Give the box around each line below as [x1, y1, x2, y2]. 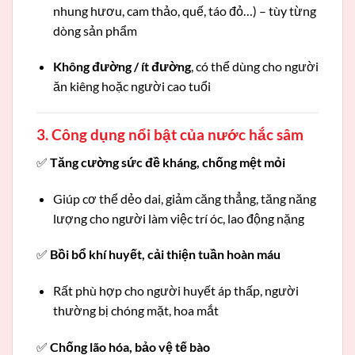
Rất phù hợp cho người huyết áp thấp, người [52, 283, 299, 299]
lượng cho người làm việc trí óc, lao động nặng [52, 210, 304, 226]
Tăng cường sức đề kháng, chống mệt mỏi [50, 154, 285, 170]
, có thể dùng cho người [190, 59, 319, 74]
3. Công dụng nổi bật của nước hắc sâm [36, 125, 303, 144]
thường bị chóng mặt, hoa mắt [52, 303, 219, 319]
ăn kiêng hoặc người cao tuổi [52, 78, 211, 94]
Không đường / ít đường [52, 59, 191, 74]
